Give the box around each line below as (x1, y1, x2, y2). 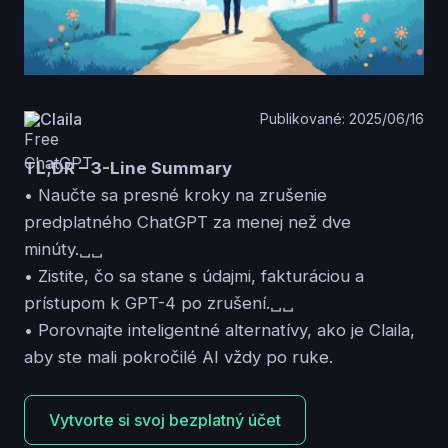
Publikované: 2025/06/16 (260, 110, 424, 128)
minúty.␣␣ (24, 238, 103, 259)
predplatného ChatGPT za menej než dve (24, 211, 351, 232)
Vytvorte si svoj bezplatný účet (49, 409, 281, 430)
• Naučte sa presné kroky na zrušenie (24, 184, 327, 205)
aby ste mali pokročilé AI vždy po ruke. (24, 346, 333, 367)
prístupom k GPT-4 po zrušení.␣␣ (24, 292, 294, 313)
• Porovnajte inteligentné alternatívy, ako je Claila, (24, 319, 415, 340)
